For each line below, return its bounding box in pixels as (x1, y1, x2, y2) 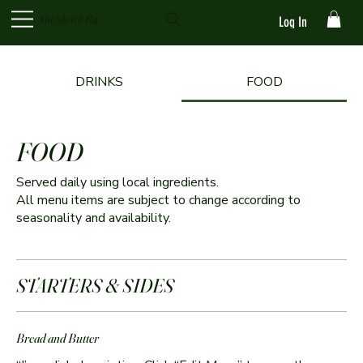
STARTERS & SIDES (16, 274, 174, 298)
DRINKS (75, 73, 123, 92)
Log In (278, 13, 307, 30)
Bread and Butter (16, 330, 99, 347)
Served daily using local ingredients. (16, 173, 219, 192)
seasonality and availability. (16, 209, 171, 228)
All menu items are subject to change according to (16, 191, 301, 210)
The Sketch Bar (39, 11, 100, 27)
